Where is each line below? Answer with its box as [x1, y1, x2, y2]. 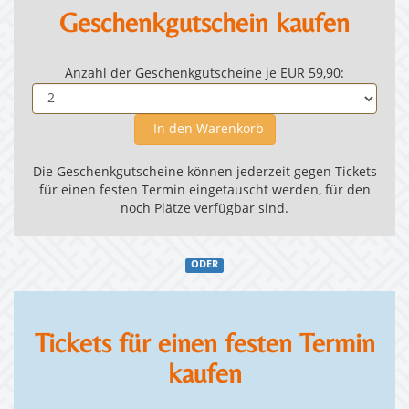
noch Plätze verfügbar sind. [121, 203, 288, 216]
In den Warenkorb [145, 123, 264, 137]
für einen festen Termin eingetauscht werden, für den [38, 184, 371, 198]
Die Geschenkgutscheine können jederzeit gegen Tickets [32, 166, 377, 180]
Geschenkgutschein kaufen [59, 6, 350, 39]
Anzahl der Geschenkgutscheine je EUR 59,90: [65, 68, 344, 81]
